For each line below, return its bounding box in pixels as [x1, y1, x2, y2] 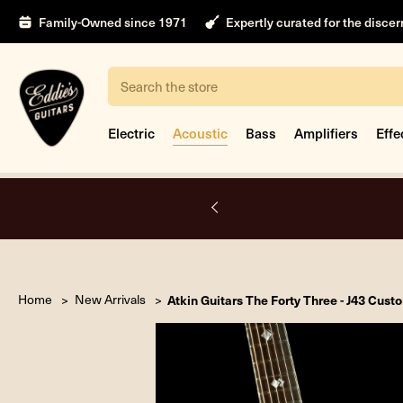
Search [121, 85, 155, 101]
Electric [108, 123, 155, 142]
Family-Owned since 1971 [39, 13, 187, 31]
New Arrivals [74, 291, 146, 308]
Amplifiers [294, 123, 358, 142]
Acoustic [173, 123, 228, 142]
